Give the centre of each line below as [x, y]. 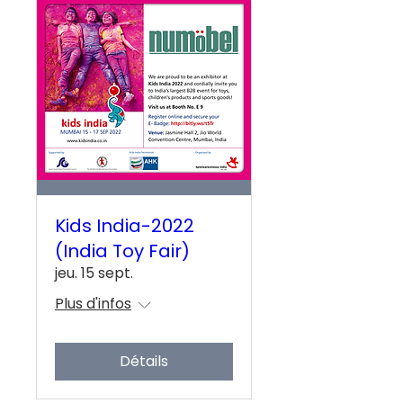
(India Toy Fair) [122, 251]
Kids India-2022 [125, 226]
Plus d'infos [93, 304]
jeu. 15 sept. [94, 273]
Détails [144, 362]
